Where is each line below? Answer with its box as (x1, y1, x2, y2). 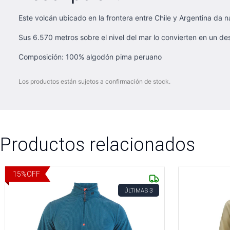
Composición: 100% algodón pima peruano (18, 52, 162, 61)
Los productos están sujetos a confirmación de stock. (18, 78, 170, 85)
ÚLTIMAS (124, 187, 148, 194)
